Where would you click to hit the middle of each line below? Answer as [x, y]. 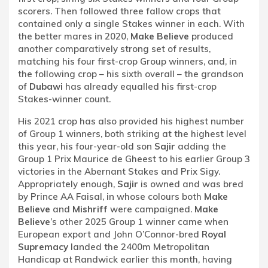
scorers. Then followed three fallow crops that [119, 11]
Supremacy [43, 246]
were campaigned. [151, 209]
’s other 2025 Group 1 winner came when [139, 221]
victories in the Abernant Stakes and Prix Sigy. [119, 171]
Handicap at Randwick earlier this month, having [125, 259]
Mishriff [90, 209]
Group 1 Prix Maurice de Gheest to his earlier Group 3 [134, 159]
